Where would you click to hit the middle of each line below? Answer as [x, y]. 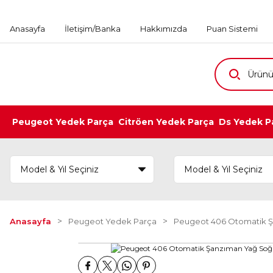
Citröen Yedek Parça [166, 122]
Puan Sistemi [232, 28]
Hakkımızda [164, 28]
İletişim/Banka [93, 28]
